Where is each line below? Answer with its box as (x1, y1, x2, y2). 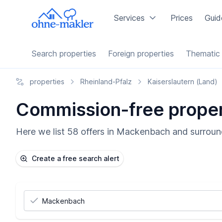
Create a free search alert (32, 154, 119, 163)
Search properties (32, 49, 96, 58)
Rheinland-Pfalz (80, 77, 132, 86)
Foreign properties (108, 49, 174, 58)
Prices (170, 12, 193, 23)
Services (114, 12, 145, 23)
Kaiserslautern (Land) (148, 77, 218, 86)
